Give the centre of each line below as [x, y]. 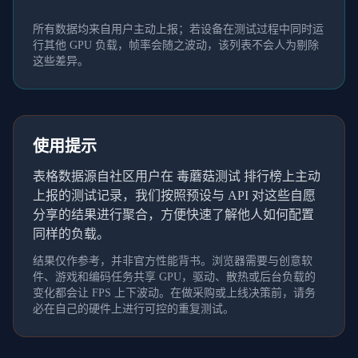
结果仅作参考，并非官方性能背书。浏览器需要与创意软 [173, 261]
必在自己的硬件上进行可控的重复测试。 [133, 309]
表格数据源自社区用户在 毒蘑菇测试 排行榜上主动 [177, 176]
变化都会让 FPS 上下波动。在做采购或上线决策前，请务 [174, 293]
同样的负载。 [71, 234]
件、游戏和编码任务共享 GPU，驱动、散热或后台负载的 [174, 277]
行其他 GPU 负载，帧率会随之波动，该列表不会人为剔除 [176, 45]
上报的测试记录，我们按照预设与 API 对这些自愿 [174, 195]
